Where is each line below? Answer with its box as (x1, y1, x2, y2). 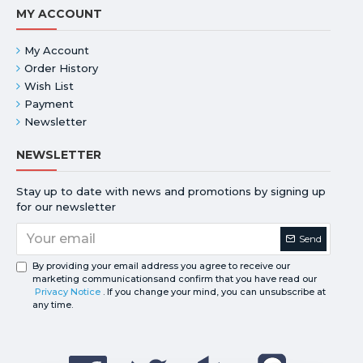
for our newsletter (16, 199, 116, 213)
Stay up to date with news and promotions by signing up (16, 184, 326, 198)
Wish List (24, 79, 74, 92)
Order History (24, 61, 98, 75)
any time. (32, 298, 73, 310)
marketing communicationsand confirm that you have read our (32, 272, 317, 284)
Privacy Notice (35, 285, 100, 297)
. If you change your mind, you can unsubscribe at (103, 285, 326, 297)
